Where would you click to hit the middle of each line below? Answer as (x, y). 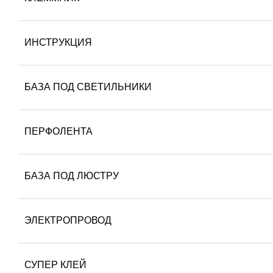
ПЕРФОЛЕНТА (58, 131)
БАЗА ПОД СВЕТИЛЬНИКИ (88, 87)
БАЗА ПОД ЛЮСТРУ (72, 176)
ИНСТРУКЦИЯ (58, 42)
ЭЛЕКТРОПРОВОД (68, 220)
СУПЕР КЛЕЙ (55, 265)
